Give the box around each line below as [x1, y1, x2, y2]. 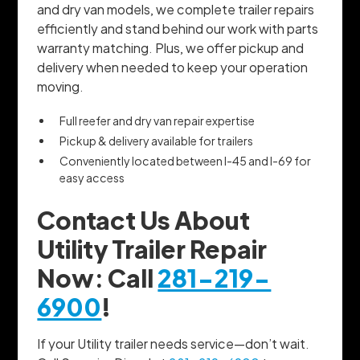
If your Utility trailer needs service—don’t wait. [37, 335, 310, 353]
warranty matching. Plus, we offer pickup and [37, 39, 305, 57]
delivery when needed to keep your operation [37, 59, 309, 76]
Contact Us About [37, 204, 251, 236]
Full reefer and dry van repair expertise [59, 113, 256, 129]
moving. [37, 78, 84, 96]
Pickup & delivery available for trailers [59, 133, 254, 149]
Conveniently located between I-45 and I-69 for [59, 153, 312, 169]
